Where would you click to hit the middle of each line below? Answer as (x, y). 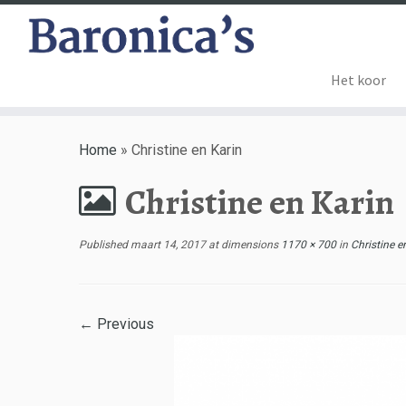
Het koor (358, 80)
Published (103, 245)
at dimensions (242, 245)
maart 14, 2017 (168, 245)
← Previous (116, 324)
